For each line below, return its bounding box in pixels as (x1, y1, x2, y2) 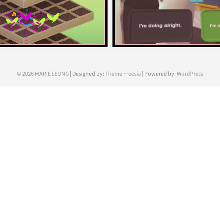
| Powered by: (141, 70, 177, 79)
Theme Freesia (105, 70, 141, 79)
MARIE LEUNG (35, 70, 69, 79)
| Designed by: (69, 70, 105, 79)
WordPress (177, 70, 203, 79)
